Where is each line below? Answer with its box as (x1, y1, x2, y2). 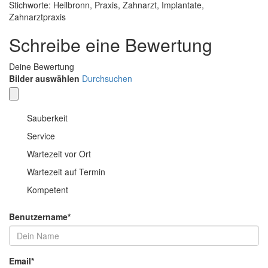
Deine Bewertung (9, 60, 74, 73)
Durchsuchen (82, 72, 132, 85)
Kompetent (27, 184, 68, 196)
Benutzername (9, 211, 68, 223)
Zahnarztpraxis (9, 11, 66, 23)
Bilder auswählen (9, 72, 80, 85)
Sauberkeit (27, 112, 68, 124)
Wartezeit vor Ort (27, 148, 91, 160)
